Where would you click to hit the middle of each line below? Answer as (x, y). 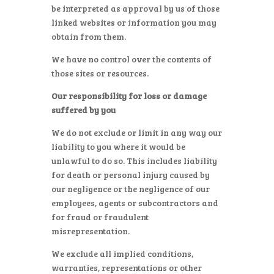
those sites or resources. (100, 73)
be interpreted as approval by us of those (135, 8)
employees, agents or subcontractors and (135, 203)
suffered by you (83, 110)
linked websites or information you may (134, 22)
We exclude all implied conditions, (122, 254)
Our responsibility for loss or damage (129, 96)
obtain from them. (89, 36)
